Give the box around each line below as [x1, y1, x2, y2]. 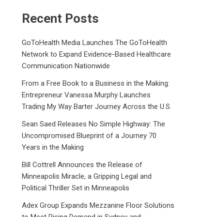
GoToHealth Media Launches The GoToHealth [22, 38, 168, 47]
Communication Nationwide [22, 62, 110, 70]
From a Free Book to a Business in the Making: [22, 79, 170, 88]
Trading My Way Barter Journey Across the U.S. [22, 102, 172, 111]
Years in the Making [22, 143, 84, 152]
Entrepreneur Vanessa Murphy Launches [22, 91, 151, 99]
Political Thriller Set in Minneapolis [22, 184, 130, 192]
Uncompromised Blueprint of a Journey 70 [22, 131, 157, 140]
